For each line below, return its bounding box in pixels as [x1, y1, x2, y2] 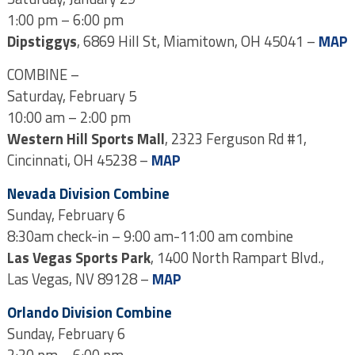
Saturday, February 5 [6, 84, 136, 107]
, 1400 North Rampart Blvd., [150, 246, 324, 269]
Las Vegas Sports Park [6, 246, 151, 269]
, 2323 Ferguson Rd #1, [164, 127, 307, 150]
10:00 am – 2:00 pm [6, 105, 131, 128]
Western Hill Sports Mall [6, 127, 165, 150]
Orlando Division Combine [6, 300, 172, 323]
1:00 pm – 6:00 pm [6, 8, 124, 31]
